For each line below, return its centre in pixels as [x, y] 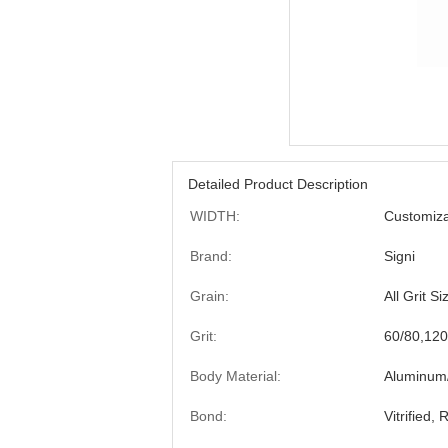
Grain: [209, 296]
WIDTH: [215, 216]
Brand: [211, 256]
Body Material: [235, 376]
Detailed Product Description [278, 184]
